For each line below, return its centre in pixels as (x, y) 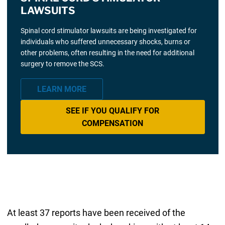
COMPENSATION (113, 123)
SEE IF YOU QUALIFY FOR (113, 110)
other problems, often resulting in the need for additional (107, 53)
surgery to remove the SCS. (62, 64)
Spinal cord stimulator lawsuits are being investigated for (108, 31)
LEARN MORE (62, 89)
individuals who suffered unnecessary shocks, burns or (105, 42)
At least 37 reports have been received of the (96, 212)
